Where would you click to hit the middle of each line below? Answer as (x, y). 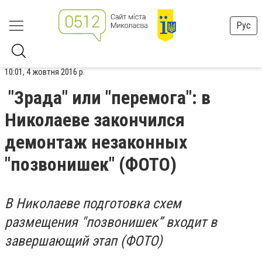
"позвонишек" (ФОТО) (91, 164)
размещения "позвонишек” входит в (111, 222)
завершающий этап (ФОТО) (85, 241)
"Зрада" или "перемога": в (109, 98)
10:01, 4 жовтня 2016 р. (45, 72)
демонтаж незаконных (96, 142)
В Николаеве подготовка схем (93, 204)
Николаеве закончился (95, 120)
